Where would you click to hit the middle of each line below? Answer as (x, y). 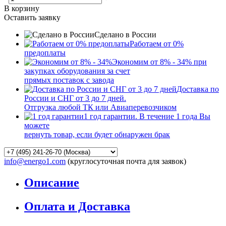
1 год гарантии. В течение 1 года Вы (147, 116)
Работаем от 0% (157, 43)
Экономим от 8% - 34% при (159, 62)
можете (37, 125)
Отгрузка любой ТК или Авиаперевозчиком (100, 107)
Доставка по (198, 89)
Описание (52, 182)
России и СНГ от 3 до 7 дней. (75, 98)
